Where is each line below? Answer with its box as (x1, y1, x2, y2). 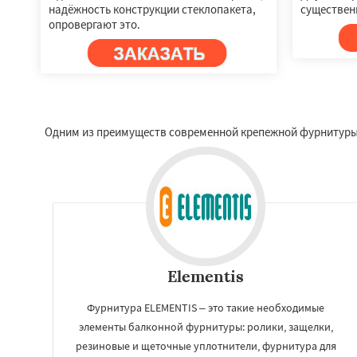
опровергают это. (49, 16, 140, 32)
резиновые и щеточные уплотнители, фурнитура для (75, 338, 336, 353)
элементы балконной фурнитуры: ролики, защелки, (78, 319, 333, 334)
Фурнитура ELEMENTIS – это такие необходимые (87, 300, 324, 315)
